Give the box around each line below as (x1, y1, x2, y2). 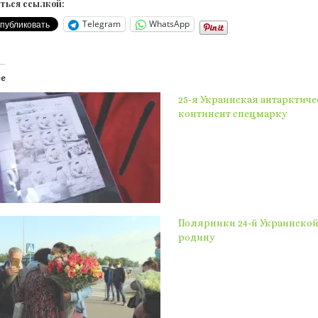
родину (178, 231, 215, 243)
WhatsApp (149, 18, 190, 31)
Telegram (82, 18, 121, 31)
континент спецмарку (178, 107, 287, 119)
